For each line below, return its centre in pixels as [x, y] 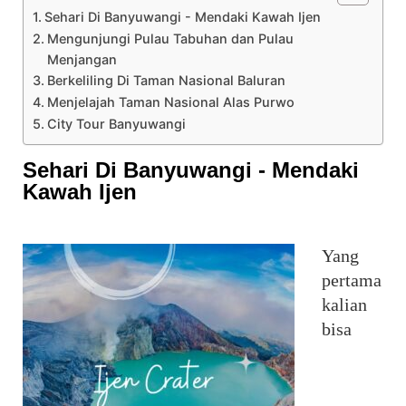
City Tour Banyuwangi [116, 123]
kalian [344, 304]
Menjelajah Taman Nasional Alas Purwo [170, 101]
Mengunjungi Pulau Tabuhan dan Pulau [170, 38]
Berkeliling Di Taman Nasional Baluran [166, 80]
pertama [352, 280]
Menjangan [82, 59]
